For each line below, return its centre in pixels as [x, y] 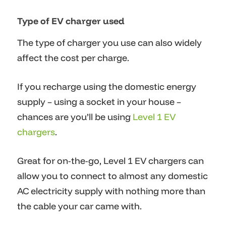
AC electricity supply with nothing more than [111, 191]
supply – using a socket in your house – [99, 102]
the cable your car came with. [79, 206]
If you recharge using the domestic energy [107, 87]
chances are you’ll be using [75, 117]
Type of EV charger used [71, 21]
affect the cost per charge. [73, 58]
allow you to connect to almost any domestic [112, 176]
